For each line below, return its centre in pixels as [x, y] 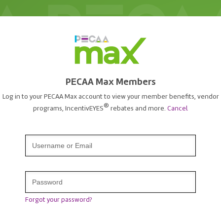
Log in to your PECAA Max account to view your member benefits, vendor [110, 96]
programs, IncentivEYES [68, 108]
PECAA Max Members [110, 82]
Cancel [178, 108]
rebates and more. [138, 108]
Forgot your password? [58, 200]
